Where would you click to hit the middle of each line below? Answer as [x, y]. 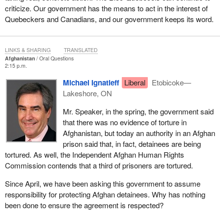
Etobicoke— [171, 82]
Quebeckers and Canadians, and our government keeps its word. [109, 19]
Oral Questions [56, 58]
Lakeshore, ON [87, 93]
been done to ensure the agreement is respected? [84, 205]
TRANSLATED [81, 50]
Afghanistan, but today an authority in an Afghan [139, 133]
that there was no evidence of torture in [124, 122]
